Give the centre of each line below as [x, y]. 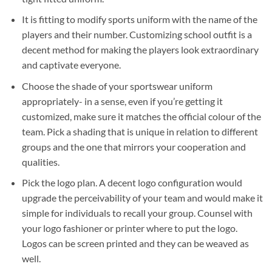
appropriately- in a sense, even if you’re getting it [122, 101]
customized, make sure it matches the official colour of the [141, 116]
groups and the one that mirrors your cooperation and [134, 146]
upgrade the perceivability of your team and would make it [142, 198]
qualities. [40, 161]
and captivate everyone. [71, 65]
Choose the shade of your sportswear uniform [117, 86]
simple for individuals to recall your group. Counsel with [137, 213]
